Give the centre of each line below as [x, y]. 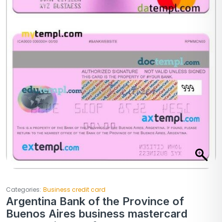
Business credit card [74, 190]
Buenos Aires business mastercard [97, 214]
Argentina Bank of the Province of [95, 201]
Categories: [24, 190]
